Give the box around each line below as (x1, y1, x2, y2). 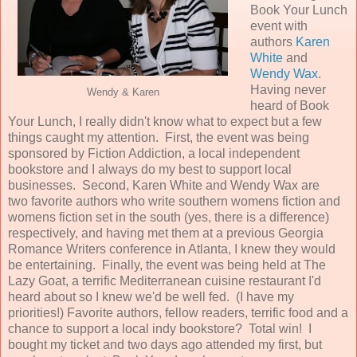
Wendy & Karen (86, 86, 159, 98)
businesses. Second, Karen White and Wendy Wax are (8, 178, 320, 192)
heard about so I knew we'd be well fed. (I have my (8, 289, 294, 304)
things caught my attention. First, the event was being (8, 130, 309, 144)
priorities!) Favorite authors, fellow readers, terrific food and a (8, 305, 348, 320)
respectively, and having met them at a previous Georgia (8, 226, 324, 240)
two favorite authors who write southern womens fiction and (8, 194, 340, 208)
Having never (249, 82, 326, 96)
